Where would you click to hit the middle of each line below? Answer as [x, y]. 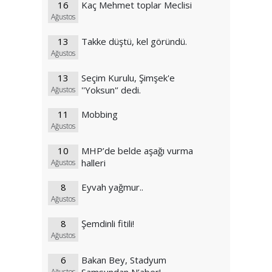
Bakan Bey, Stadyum [124, 260]
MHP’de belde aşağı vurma [137, 151]
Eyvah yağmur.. [112, 187]
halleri [93, 163]
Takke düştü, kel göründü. [134, 42]
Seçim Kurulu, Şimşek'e [128, 78]
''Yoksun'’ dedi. [111, 90]
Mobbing [100, 114]
